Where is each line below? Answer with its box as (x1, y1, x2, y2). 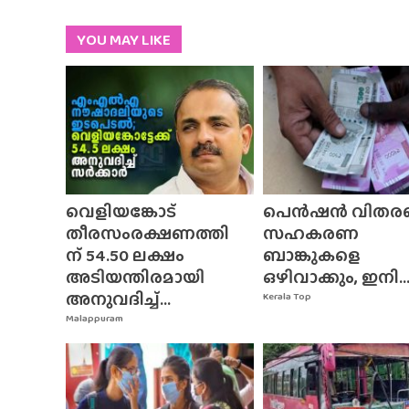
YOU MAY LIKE (77, 27, 171, 51)
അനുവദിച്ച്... (66, 287, 171, 312)
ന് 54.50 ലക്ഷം (66, 243, 184, 268)
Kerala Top (262, 288, 311, 304)
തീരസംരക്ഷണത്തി (66, 221, 229, 246)
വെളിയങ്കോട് (66, 199, 176, 225)
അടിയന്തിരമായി (66, 265, 204, 290)
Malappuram (66, 310, 123, 326)
